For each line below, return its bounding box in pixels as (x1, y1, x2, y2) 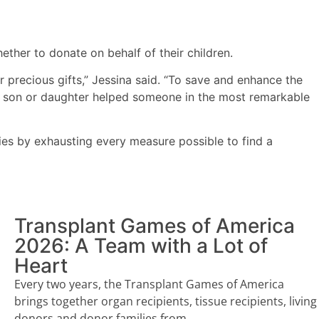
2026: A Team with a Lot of (14, 233, 268, 258)
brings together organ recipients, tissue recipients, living (14, 293, 317, 309)
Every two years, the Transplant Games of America (14, 276, 284, 292)
